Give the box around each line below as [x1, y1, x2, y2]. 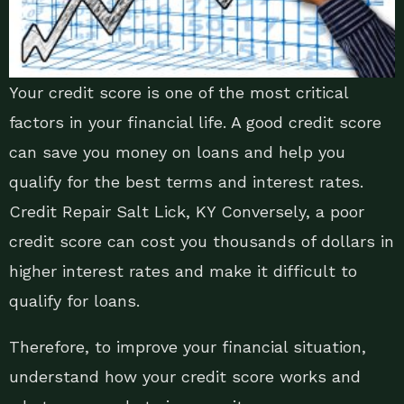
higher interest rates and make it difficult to [9, 262, 357, 281]
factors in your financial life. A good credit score [9, 113, 381, 133]
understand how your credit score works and [9, 367, 361, 387]
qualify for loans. [9, 291, 140, 311]
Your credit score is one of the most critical [9, 83, 348, 103]
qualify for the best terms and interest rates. [9, 172, 363, 192]
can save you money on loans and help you [9, 142, 345, 162]
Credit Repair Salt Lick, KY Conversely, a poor [9, 202, 364, 222]
